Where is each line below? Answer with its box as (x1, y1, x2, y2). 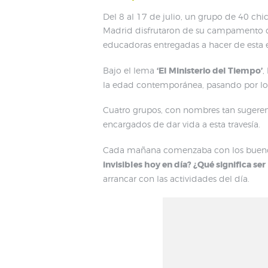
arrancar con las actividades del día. (103, 173, 249, 184)
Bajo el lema (103, 65, 157, 75)
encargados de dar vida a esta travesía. (103, 119, 260, 130)
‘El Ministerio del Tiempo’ (157, 65, 263, 76)
